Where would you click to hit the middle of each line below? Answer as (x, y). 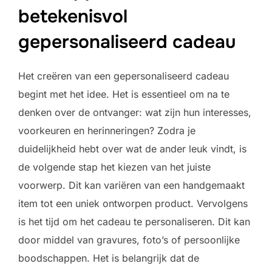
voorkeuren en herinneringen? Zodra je (107, 131)
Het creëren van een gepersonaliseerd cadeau (124, 76)
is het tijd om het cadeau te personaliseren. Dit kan (134, 222)
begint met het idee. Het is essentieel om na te (124, 94)
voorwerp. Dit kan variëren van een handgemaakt (131, 185)
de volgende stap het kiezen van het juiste (114, 167)
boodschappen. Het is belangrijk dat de (109, 258)
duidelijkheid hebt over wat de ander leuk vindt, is (132, 149)
